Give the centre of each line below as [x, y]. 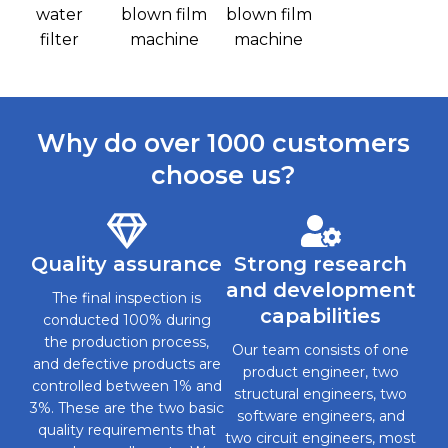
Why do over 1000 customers [224, 142]
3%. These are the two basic [127, 407]
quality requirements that [126, 429]
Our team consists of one [321, 349]
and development [320, 289]
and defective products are [126, 363]
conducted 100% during [126, 319]
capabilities [321, 315]
